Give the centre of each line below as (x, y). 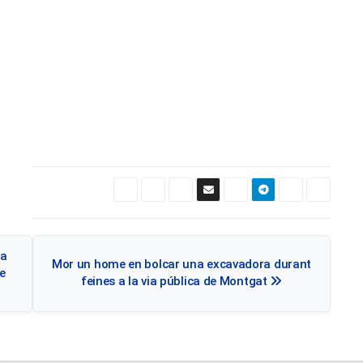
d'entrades (43, 265)
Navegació (45, 233)
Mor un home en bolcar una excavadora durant (181, 265)
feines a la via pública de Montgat (175, 282)
